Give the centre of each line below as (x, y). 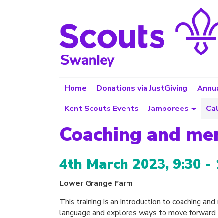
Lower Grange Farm (96, 183)
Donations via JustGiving (142, 88)
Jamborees (169, 109)
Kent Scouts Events (101, 109)
